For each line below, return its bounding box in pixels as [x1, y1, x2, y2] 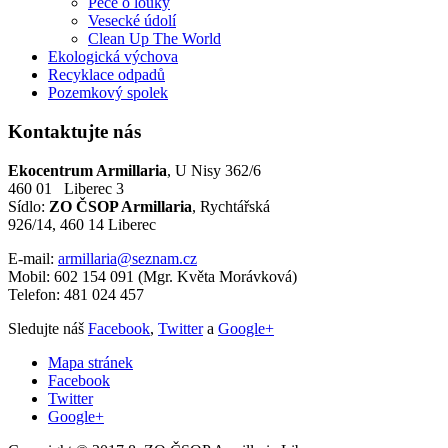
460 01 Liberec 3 [8, 179, 124, 197]
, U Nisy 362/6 [167, 161, 261, 179]
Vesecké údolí [88, 12, 176, 30]
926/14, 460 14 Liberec [8, 215, 156, 233]
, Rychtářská [192, 197, 270, 215]
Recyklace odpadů [48, 66, 165, 84]
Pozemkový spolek [48, 84, 168, 102]
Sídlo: [8, 197, 49, 215]
